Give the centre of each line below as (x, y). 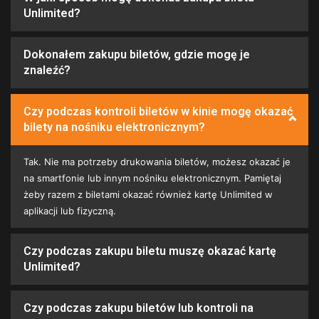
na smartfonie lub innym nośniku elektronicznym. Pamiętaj (152, 178)
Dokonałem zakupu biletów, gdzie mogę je (137, 54)
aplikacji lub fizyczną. (70, 211)
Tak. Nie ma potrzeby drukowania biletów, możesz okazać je (157, 162)
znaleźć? (47, 70)
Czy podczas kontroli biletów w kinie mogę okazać (158, 111)
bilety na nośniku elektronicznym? (114, 127)
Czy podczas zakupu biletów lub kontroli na (138, 308)
